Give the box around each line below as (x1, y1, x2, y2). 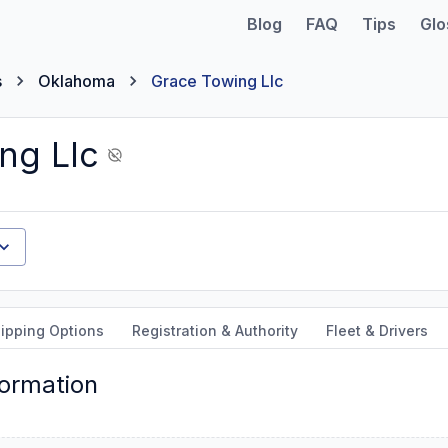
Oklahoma (38, 71, 115, 91)
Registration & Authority (132, 322, 298, 339)
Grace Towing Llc (151, 71, 283, 91)
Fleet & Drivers (326, 322, 428, 339)
